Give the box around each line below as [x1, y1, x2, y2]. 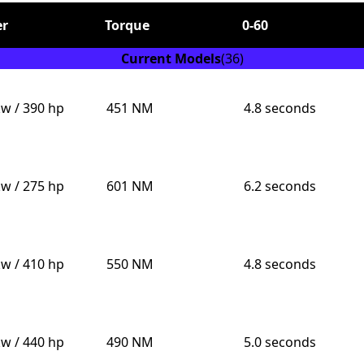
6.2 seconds [243, 177, 316, 196]
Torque [105, 16, 149, 35]
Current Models [120, 50, 221, 68]
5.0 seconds [243, 333, 316, 352]
